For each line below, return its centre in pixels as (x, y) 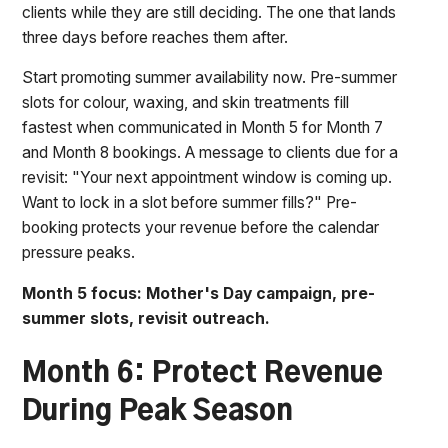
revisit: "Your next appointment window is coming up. (207, 178)
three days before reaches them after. (155, 37)
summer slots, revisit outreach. (146, 319)
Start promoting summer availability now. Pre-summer (210, 78)
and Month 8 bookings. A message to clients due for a (210, 153)
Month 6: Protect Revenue (203, 373)
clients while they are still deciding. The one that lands (209, 12)
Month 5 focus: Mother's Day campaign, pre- (199, 294)
